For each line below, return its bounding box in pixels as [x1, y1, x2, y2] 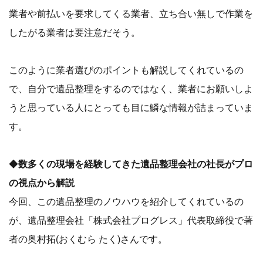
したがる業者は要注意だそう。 [9, 27, 140, 38]
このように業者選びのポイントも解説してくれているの [9, 65, 244, 76]
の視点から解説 [9, 177, 75, 188]
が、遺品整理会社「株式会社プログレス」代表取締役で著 [9, 215, 253, 226]
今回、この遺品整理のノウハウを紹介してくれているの [9, 196, 244, 207]
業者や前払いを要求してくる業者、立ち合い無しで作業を [9, 8, 253, 19]
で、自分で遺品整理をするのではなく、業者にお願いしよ [9, 83, 253, 95]
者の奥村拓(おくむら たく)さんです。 [9, 234, 167, 245]
